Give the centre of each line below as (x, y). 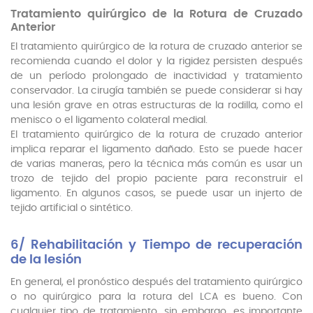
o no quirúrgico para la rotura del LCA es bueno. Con (156, 297)
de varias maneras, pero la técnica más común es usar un (156, 165)
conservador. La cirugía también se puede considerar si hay (156, 91)
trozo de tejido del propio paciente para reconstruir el (156, 179)
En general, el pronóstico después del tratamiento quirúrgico (156, 283)
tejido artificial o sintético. (72, 209)
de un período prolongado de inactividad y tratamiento (156, 77)
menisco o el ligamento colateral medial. (109, 121)
